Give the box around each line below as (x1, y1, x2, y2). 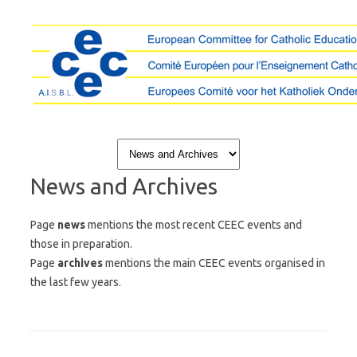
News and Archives (30, 174, 218, 198)
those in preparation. (30, 237, 132, 250)
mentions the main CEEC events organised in (103, 257, 325, 269)
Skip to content (178, 135, 253, 147)
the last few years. (30, 276, 121, 288)
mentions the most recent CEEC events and (85, 218, 302, 231)
